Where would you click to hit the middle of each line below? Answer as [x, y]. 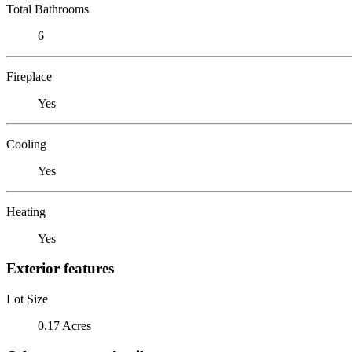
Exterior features [60, 269]
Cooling [26, 144]
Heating [26, 211]
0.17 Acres [64, 325]
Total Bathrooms [48, 9]
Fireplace [29, 76]
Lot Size [27, 299]
